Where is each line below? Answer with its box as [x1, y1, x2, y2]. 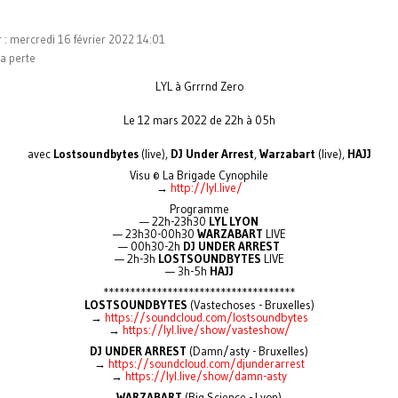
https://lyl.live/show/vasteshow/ [122, 322, 291, 338]
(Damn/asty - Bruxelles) [187, 344, 308, 359]
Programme [169, 202, 229, 217]
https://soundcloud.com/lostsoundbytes [104, 310, 308, 325]
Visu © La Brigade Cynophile [130, 168, 268, 183]
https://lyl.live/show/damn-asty [125, 369, 287, 384]
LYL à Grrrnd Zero [155, 79, 243, 94]
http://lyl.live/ [170, 180, 243, 195]
